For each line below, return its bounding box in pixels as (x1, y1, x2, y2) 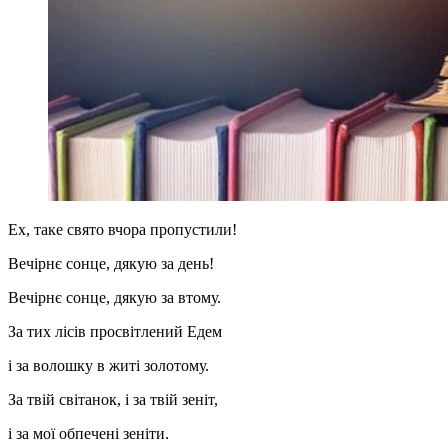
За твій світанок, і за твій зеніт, (8, 390, 218, 408)
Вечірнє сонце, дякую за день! (8, 254, 214, 272)
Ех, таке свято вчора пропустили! (8, 220, 237, 238)
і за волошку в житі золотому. (8, 356, 209, 374)
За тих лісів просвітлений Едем (8, 322, 222, 340)
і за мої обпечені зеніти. (8, 424, 169, 442)
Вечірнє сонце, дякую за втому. (8, 288, 221, 306)
